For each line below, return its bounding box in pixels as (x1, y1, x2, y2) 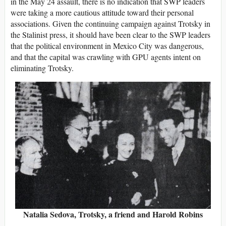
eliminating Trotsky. (11, 62, 74, 73)
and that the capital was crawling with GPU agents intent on (11, 51, 201, 62)
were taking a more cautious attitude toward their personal (11, 7, 194, 18)
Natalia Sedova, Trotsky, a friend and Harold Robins (23, 208, 203, 220)
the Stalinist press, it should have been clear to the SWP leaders (11, 29, 210, 40)
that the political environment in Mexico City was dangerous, (11, 40, 204, 51)
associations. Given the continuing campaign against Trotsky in (11, 18, 210, 29)
